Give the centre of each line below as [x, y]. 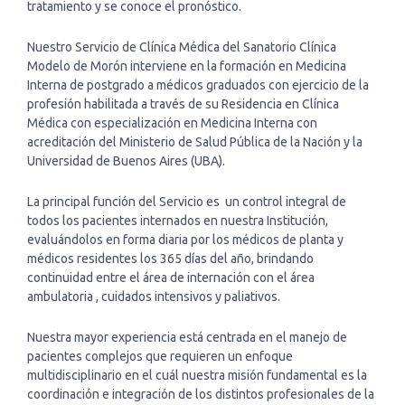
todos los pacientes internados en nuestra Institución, [178, 221]
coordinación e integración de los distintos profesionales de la [201, 394]
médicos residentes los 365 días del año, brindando [170, 259]
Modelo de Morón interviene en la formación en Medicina [187, 66]
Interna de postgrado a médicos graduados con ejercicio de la [198, 85]
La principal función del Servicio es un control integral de [187, 202]
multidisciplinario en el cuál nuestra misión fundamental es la [197, 375]
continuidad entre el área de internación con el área [171, 278]
